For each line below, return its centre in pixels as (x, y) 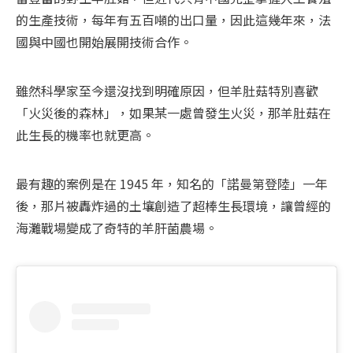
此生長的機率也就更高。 (85, 135)
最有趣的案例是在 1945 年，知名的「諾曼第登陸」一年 (172, 184)
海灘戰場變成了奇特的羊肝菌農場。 (117, 228)
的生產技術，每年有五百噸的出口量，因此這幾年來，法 (173, 20)
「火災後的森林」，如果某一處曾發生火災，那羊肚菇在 (173, 113)
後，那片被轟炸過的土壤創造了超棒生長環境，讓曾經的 (173, 206)
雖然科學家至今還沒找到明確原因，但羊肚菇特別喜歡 (167, 91)
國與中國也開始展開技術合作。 (104, 42)
